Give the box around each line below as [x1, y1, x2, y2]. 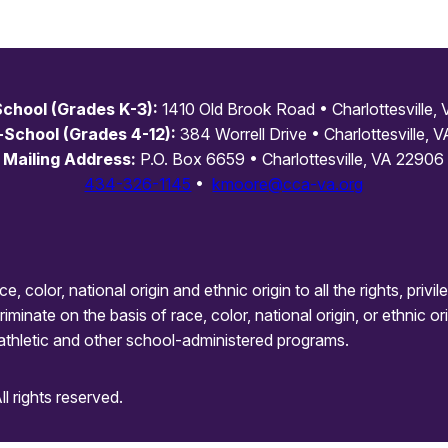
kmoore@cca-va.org [212, 173, 364, 194]
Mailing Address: [3, 148, 137, 169]
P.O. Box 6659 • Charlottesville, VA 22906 [136, 148, 445, 169]
